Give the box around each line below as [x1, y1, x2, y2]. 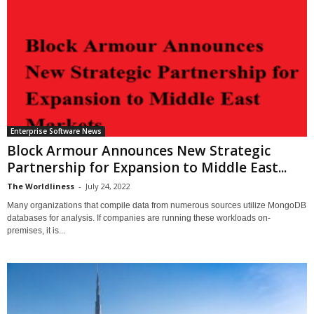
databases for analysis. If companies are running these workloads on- [7, 212, 271, 223]
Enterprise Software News [11, 125, 102, 136]
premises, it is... [7, 225, 65, 235]
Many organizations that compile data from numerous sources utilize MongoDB [7, 200, 306, 210]
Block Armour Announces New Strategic [7, 141, 271, 160]
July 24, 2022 [86, 180, 130, 191]
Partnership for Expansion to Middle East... [7, 158, 287, 177]
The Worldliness [7, 180, 74, 191]
